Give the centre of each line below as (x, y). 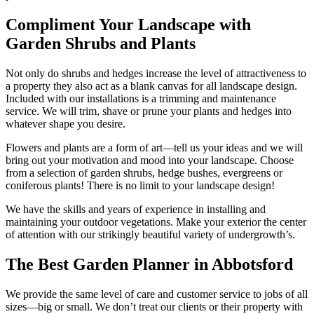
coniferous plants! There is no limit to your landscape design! (140, 186)
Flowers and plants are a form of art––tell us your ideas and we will (154, 148)
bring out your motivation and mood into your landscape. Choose (150, 161)
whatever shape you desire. (66, 124)
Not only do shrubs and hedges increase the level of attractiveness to (156, 74)
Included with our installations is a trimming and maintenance (141, 99)
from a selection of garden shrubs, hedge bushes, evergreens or (144, 173)
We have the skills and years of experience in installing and (136, 210)
